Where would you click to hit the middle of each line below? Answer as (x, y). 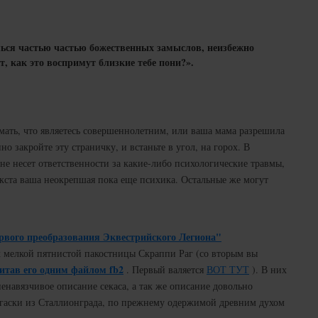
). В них (268, 269)
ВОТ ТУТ (228, 269)
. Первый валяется (165, 269)
